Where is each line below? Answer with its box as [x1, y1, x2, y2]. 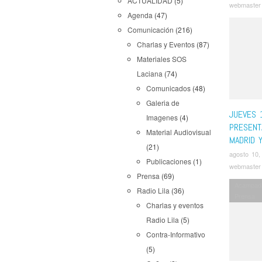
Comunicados [146, 83, 191, 93]
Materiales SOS [137, 54, 187, 64]
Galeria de [146, 98, 180, 108]
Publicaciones [146, 156, 191, 166]
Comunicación [127, 25, 174, 35]
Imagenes [146, 112, 178, 122]
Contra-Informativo [146, 229, 205, 239]
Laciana [137, 68, 163, 78]
